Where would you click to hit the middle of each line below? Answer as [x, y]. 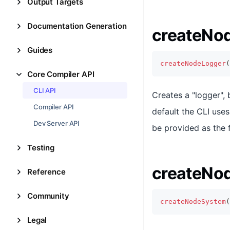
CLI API [45, 90]
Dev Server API [57, 123]
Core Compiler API [61, 74]
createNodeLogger [193, 63]
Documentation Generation [77, 26]
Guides [40, 50]
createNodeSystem [193, 202]
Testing [41, 148]
